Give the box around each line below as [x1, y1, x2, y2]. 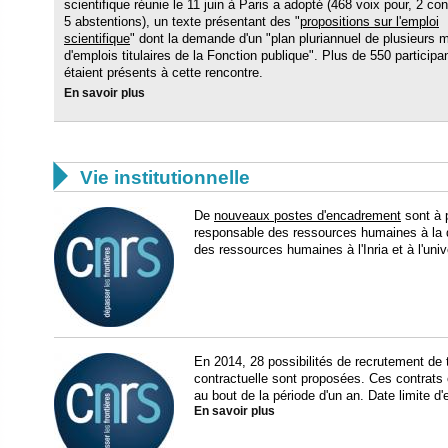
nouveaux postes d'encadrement [214, 207, 401, 223]
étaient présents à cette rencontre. [64, 64, 263, 80]
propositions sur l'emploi [300, 13, 439, 29]
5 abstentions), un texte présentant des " [64, 13, 300, 29]
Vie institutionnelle [80, 166, 250, 188]
